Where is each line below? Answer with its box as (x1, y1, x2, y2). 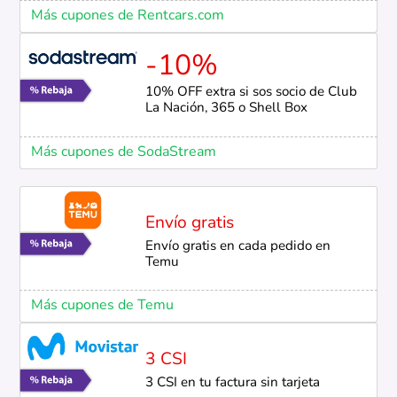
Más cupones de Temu (30, 298, 174, 313)
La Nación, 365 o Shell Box (144, 102, 307, 116)
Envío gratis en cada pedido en (144, 239, 331, 253)
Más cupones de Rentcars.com (30, 8, 224, 23)
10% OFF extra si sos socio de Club (144, 86, 357, 100)
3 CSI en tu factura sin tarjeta (144, 376, 320, 390)
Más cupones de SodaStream (30, 144, 216, 160)
